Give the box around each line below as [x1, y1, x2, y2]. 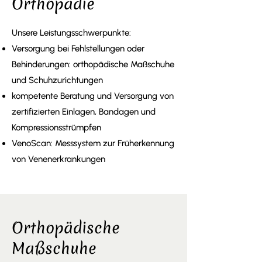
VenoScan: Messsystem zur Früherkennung [12, 138, 174, 149]
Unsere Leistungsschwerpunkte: [12, 27, 131, 38]
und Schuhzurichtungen [12, 75, 103, 85]
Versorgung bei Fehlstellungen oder [12, 43, 144, 54]
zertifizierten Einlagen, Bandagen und [12, 106, 156, 117]
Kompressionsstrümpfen [12, 122, 101, 133]
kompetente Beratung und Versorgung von [12, 91, 174, 101]
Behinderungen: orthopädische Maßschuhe [12, 59, 174, 70]
